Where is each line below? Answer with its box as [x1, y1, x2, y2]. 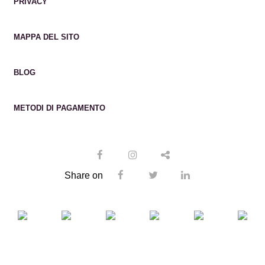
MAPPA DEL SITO [14, 33, 79, 41]
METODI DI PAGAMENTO [14, 104, 105, 112]
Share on [64, 170, 103, 180]
